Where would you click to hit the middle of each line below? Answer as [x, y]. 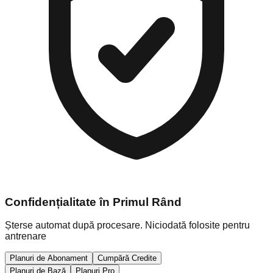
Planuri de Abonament [49, 258]
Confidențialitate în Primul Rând [93, 202]
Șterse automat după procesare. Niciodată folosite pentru [127, 225]
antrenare [26, 236]
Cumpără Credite [127, 258]
